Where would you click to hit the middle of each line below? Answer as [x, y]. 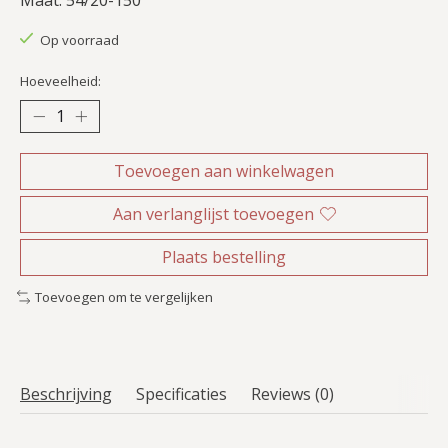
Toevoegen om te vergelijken [123, 296]
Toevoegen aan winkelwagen [224, 170]
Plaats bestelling [224, 256]
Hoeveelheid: [60, 80]
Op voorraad [79, 39]
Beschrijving [66, 393]
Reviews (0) [292, 393]
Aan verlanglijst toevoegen [213, 213]
